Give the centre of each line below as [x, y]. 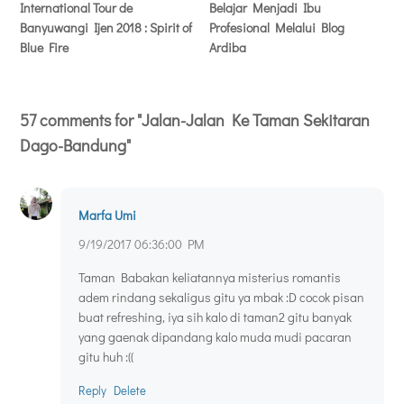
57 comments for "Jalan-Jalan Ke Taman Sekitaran [195, 120]
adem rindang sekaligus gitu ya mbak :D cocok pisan [221, 298]
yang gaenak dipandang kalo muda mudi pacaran [215, 337]
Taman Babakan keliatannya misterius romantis [210, 278]
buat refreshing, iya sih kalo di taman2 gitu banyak [215, 317]
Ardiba [228, 48]
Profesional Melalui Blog [277, 28]
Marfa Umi [107, 216]
